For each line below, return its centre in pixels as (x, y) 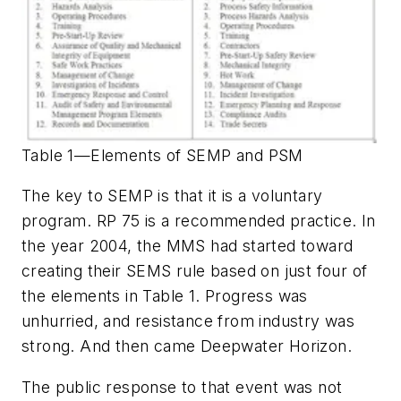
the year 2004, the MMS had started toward (188, 246)
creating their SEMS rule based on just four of (195, 271)
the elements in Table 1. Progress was (165, 296)
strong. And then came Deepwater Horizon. (187, 346)
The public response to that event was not (182, 387)
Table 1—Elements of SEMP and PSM (162, 155)
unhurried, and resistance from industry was (188, 321)
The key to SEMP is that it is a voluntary (172, 196)
